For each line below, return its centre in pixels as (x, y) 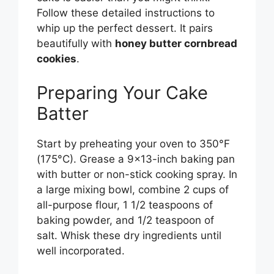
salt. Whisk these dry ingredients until (129, 235)
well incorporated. (81, 250)
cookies (57, 59)
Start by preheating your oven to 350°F (133, 143)
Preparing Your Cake (122, 92)
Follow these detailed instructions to (126, 13)
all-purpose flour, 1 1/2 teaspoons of (125, 205)
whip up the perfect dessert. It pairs (125, 28)
